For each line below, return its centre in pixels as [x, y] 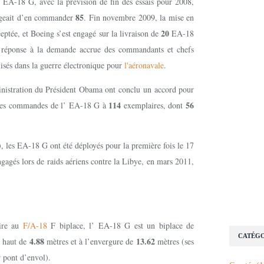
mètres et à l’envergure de [90, 241]
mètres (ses [174, 241]
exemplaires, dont [154, 105]
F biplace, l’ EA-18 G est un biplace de [123, 225]
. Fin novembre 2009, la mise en [139, 17]
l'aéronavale [144, 65]
